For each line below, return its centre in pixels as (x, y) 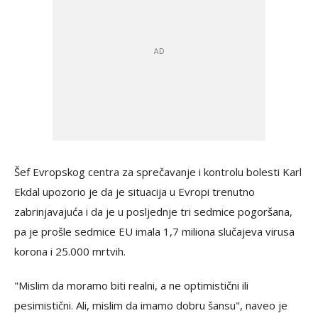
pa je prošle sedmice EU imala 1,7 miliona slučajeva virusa (154, 231)
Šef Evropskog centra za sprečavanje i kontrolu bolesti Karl (158, 172)
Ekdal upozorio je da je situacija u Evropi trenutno (135, 192)
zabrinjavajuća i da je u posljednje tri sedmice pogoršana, (153, 212)
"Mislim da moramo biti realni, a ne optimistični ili (131, 285)
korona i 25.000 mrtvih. (70, 251)
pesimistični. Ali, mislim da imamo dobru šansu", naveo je (151, 305)
